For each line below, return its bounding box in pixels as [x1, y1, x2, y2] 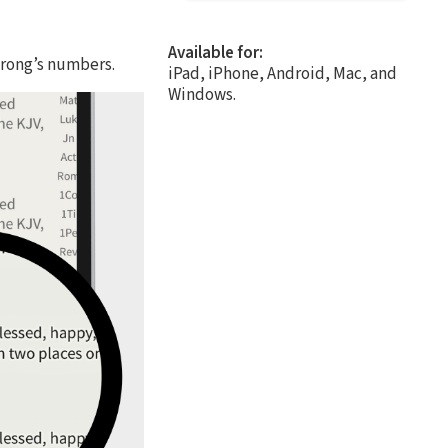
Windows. [168, 82, 236, 107]
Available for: [168, 40, 263, 65]
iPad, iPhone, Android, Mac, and [168, 61, 397, 86]
